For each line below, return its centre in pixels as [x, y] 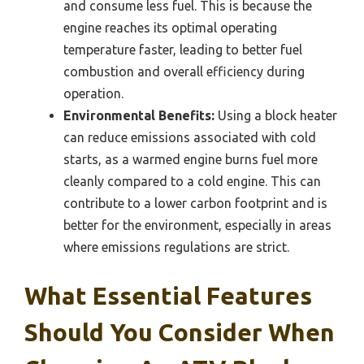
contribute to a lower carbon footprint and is [195, 204]
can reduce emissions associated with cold [190, 138]
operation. [93, 94]
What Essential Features [168, 296]
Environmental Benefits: [139, 116]
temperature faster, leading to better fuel [183, 50]
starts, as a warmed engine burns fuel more [191, 160]
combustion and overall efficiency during [184, 72]
